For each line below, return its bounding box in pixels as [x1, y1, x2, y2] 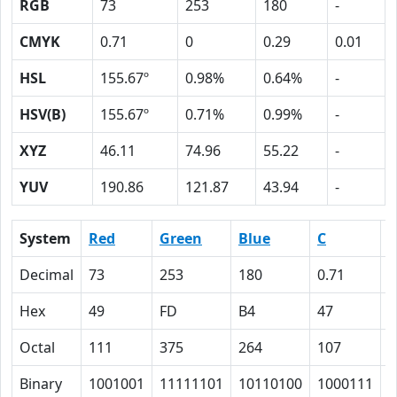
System [19, 229, 71, 248]
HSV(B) [19, 105, 66, 124]
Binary [19, 374, 62, 393]
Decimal [19, 265, 74, 284]
